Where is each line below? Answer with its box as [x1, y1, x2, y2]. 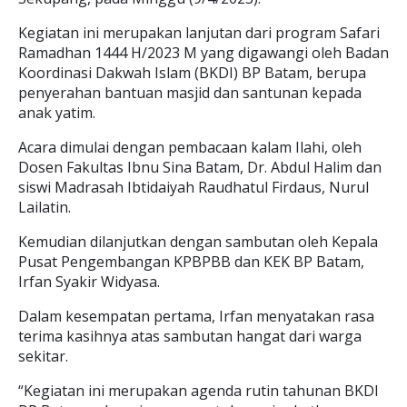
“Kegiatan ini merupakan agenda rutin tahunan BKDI [18, 381, 379, 401]
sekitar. [18, 346, 72, 366]
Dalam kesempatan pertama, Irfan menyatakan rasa [18, 306, 374, 326]
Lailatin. [18, 197, 74, 217]
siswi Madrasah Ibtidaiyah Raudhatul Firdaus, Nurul [18, 177, 369, 197]
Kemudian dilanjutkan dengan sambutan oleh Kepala [18, 232, 378, 252]
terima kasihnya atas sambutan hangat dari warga [18, 326, 362, 346]
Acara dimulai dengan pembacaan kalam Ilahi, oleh [18, 137, 362, 157]
